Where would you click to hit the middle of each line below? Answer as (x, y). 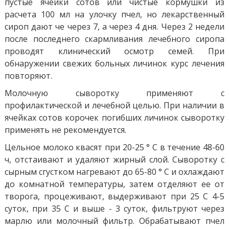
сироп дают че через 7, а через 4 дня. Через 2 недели (114, 26)
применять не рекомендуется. (65, 130)
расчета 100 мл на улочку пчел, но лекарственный (114, 14)
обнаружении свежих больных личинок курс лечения (114, 63)
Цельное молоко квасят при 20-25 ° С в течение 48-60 (114, 147)
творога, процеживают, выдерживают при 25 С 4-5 (114, 196)
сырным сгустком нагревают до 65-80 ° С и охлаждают (114, 171)
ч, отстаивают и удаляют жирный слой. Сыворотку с (114, 159)
